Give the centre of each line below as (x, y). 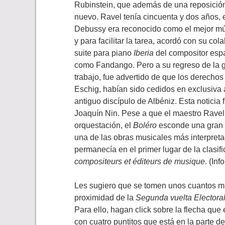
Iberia (145, 53)
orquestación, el (104, 126)
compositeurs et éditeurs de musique (140, 162)
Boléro (145, 126)
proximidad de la (105, 198)
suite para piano (104, 53)
